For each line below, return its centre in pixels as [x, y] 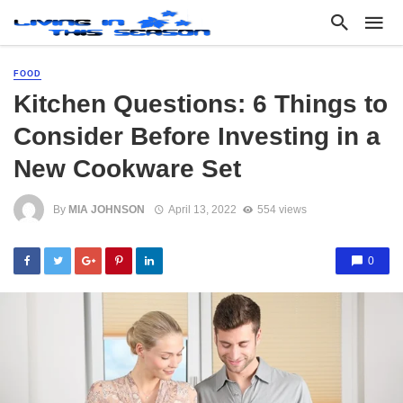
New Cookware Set [127, 169]
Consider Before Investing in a [197, 136]
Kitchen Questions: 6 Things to [201, 104]
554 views [282, 209]
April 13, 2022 [202, 209]
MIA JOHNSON [107, 209]
